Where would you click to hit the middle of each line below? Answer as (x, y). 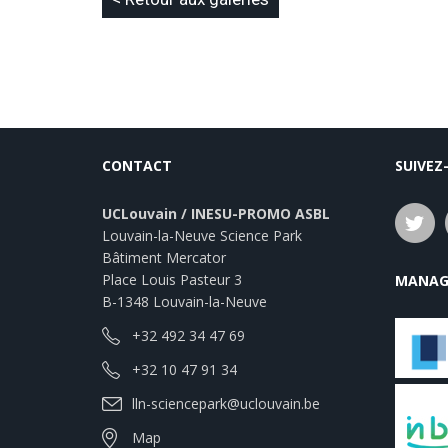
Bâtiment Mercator (164, 257)
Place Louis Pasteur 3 (172, 279)
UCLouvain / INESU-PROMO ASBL (216, 213)
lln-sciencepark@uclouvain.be (226, 403)
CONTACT (137, 165)
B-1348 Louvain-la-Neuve (184, 301)
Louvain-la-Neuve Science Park (202, 235)
